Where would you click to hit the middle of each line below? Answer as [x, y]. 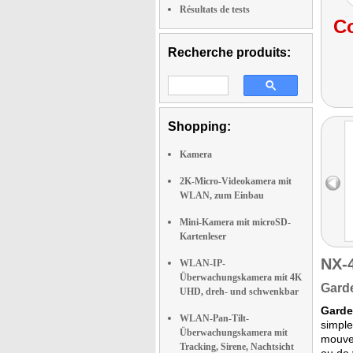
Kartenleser [203, 236]
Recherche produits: [229, 52]
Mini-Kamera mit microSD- [235, 222]
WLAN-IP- [203, 263]
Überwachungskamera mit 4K [241, 277]
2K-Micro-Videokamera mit [236, 181]
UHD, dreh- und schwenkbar [239, 292]
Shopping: [199, 126]
